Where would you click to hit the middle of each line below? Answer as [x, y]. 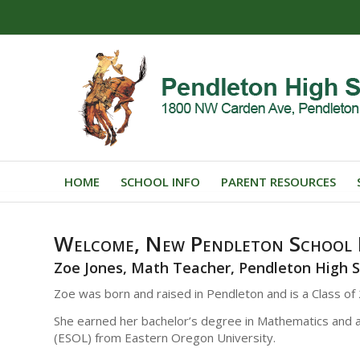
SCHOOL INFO [160, 182]
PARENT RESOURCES [278, 182]
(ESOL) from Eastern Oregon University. [165, 338]
